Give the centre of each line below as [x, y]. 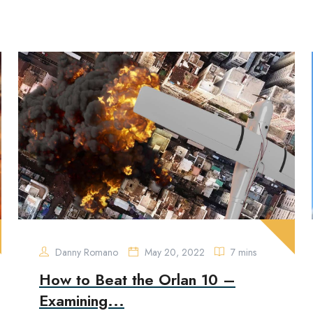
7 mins [242, 252]
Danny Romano [85, 252]
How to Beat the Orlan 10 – [137, 279]
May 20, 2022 [175, 252]
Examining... [82, 300]
